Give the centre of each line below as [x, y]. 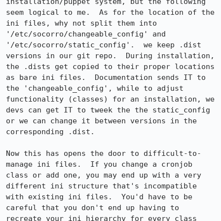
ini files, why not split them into [81, 23]
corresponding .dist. [50, 132]
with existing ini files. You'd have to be [99, 197]
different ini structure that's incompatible [101, 186]
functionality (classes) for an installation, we [110, 99]
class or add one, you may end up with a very [104, 175]
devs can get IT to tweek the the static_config [108, 110]
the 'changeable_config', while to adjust [95, 88]
